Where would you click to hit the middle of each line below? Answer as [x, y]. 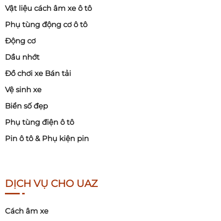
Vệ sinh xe [23, 90]
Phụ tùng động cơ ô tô [46, 25]
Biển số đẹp [26, 106]
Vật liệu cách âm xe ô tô [48, 8]
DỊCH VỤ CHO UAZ [51, 184]
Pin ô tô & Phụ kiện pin [47, 139]
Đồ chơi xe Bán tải [38, 74]
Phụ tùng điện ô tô [39, 122]
